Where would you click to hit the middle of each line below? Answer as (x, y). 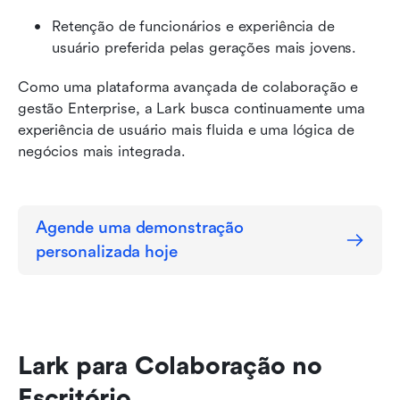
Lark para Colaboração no (170, 366)
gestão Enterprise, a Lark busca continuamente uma (192, 108)
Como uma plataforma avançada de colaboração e (188, 87)
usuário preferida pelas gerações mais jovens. (204, 47)
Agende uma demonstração (140, 227)
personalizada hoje (107, 251)
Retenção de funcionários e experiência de (193, 26)
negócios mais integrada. (102, 151)
